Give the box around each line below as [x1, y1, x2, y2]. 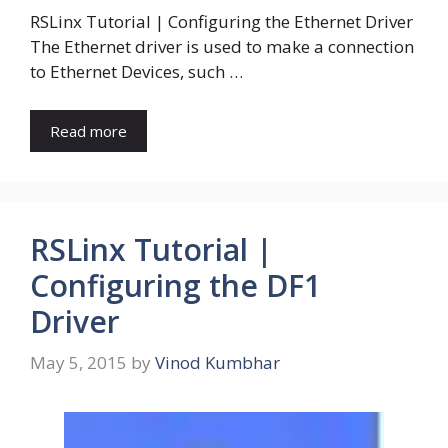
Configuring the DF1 [30, 264, 321, 306]
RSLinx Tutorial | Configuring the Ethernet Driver [30, 10, 413, 34]
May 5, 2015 [30, 351, 127, 375]
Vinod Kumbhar [155, 351, 280, 375]
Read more [50, 120, 127, 141]
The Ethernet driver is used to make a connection [30, 35, 414, 59]
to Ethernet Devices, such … [30, 60, 243, 84]
